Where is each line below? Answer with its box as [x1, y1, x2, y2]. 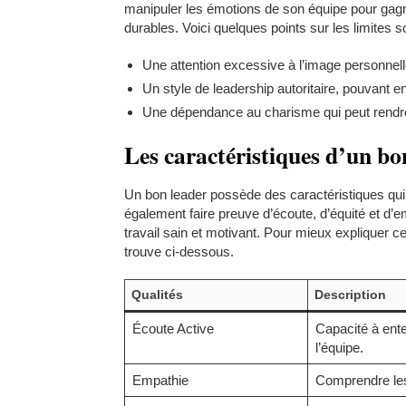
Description [314, 286, 386, 302]
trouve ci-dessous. [124, 243, 234, 259]
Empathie [131, 372, 188, 388]
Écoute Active [131, 320, 214, 336]
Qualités [131, 286, 183, 302]
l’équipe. [314, 339, 363, 355]
